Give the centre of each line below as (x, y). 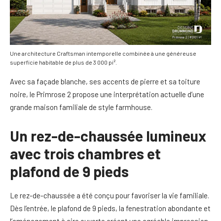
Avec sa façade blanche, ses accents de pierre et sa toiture (105, 81)
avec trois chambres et (85, 153)
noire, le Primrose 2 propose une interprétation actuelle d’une (107, 94)
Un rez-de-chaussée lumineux (108, 136)
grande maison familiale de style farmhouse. (81, 107)
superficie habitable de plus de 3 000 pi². (63, 62)
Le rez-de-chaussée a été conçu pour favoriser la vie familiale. (110, 195)
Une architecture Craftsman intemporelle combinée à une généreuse (103, 54)
